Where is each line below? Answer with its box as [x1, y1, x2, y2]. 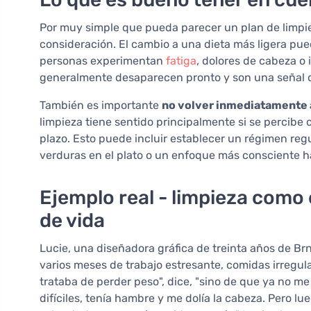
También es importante [40, 99, 162, 112]
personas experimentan [40, 54, 166, 68]
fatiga [166, 54, 196, 68]
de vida [40, 209, 105, 233]
